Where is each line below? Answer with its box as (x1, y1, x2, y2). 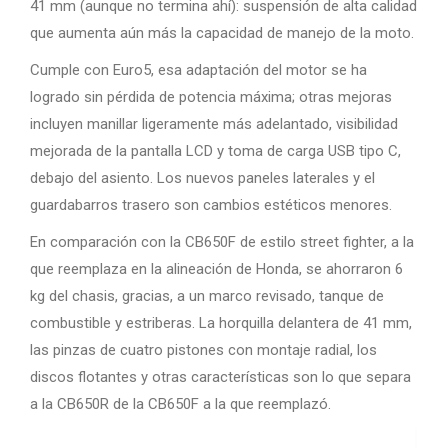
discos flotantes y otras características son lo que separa (30, 368, 411, 387)
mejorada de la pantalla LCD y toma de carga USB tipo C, (30, 142, 401, 161)
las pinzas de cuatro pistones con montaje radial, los (30, 341, 377, 360)
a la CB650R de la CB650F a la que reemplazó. (30, 395, 331, 414)
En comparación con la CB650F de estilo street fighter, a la (30, 233, 414, 252)
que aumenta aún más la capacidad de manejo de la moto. (30, 24, 414, 43)
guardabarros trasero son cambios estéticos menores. (30, 196, 392, 215)
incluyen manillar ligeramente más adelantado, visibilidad (30, 115, 398, 134)
